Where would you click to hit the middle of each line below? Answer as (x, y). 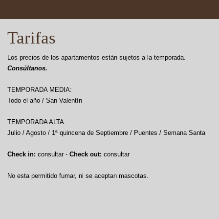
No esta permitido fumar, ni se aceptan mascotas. (78, 175)
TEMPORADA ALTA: (37, 122)
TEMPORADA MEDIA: (40, 89)
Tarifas (32, 38)
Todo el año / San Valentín (45, 100)
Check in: (22, 154)
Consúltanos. (27, 68)
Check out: (86, 154)
